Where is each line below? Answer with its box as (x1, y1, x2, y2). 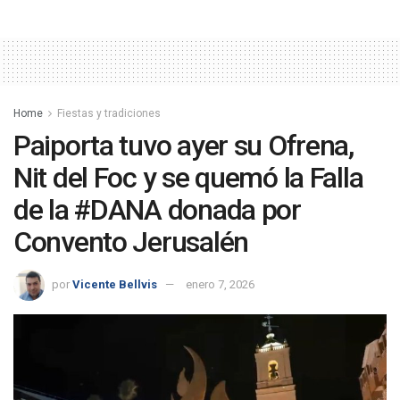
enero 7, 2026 (186, 277, 254, 291)
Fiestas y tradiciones (57, 106, 161, 120)
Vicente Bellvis (72, 277, 157, 291)
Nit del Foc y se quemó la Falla (13, 160, 363, 195)
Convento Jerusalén (13, 224, 248, 259)
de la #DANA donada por (13, 192, 301, 227)
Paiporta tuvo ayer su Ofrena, (13, 128, 354, 162)
